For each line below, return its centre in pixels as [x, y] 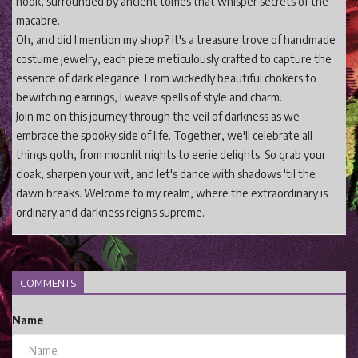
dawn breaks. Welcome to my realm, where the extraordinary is [172, 193]
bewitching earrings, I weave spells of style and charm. [149, 97]
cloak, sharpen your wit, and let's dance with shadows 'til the [166, 173]
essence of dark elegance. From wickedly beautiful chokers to [166, 78]
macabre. [38, 20]
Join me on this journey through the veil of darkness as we [158, 116]
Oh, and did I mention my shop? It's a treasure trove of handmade [176, 39]
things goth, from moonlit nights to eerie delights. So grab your [171, 154]
